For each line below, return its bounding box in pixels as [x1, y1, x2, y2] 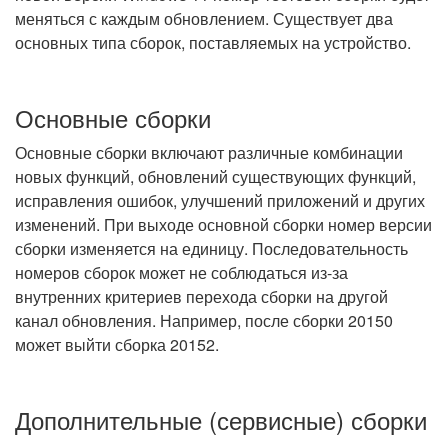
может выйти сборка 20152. [15, 333, 219, 356]
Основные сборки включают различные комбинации [15, 141, 403, 164]
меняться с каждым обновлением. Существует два [15, 7, 393, 30]
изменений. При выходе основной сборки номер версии [15, 213, 432, 236]
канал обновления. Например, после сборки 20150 [15, 309, 393, 332]
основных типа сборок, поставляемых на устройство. [15, 31, 411, 54]
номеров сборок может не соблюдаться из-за [15, 261, 348, 284]
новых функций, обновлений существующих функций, [15, 165, 416, 188]
